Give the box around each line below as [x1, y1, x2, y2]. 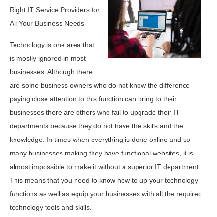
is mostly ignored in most [10, 54, 86, 62]
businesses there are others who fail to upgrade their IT [10, 108, 180, 116]
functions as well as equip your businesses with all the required [10, 189, 202, 198]
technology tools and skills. [10, 203, 92, 211]
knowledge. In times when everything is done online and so [10, 135, 190, 143]
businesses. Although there [10, 67, 93, 76]
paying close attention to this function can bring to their [10, 94, 177, 103]
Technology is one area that [10, 40, 94, 48]
